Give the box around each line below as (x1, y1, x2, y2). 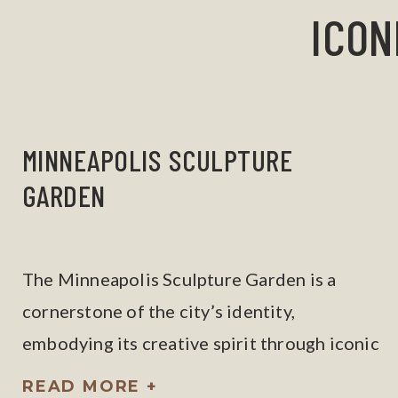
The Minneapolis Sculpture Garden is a (22, 268, 337, 290)
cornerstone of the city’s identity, (22, 300, 296, 322)
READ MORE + (22, 377, 158, 396)
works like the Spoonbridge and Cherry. (22, 364, 343, 386)
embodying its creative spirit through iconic (22, 332, 379, 354)
